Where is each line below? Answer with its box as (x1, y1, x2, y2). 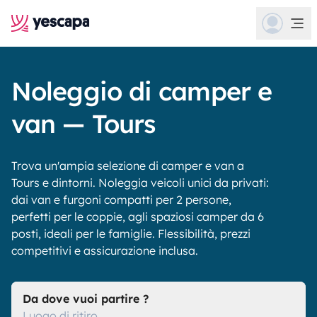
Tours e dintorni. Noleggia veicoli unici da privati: (11, 175, 269, 190)
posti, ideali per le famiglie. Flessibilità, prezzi (11, 226, 250, 241)
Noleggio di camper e (11, 75, 272, 107)
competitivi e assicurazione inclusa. (11, 243, 198, 258)
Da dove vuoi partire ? (23, 292, 149, 306)
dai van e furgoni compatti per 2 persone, (11, 192, 231, 207)
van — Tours (11, 108, 156, 139)
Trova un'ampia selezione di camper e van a (11, 158, 244, 173)
